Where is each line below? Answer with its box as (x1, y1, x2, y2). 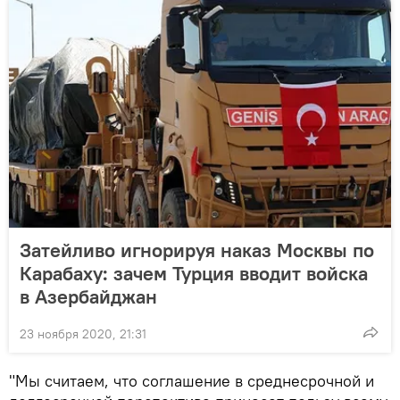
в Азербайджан (20, 284, 157, 310)
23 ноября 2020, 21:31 (20, 326, 146, 343)
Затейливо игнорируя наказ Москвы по (20, 237, 374, 263)
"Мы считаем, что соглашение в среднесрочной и (9, 371, 374, 392)
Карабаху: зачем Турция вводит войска (20, 261, 368, 287)
